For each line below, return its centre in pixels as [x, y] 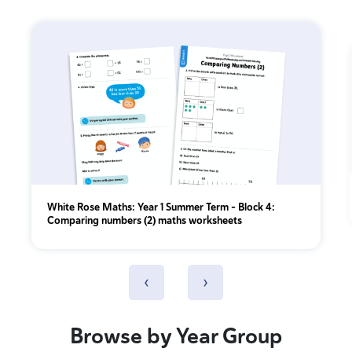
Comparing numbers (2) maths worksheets [145, 220]
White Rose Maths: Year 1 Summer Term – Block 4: [161, 207]
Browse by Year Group [176, 336]
